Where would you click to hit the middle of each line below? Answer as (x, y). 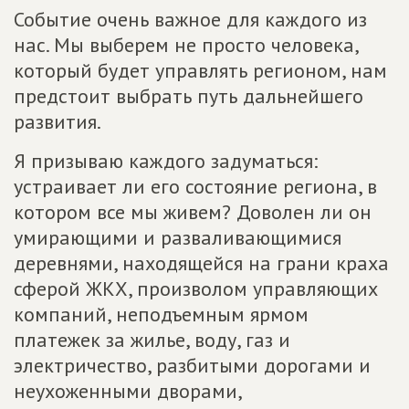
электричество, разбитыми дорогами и (192, 366)
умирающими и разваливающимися (178, 238)
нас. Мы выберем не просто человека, (186, 45)
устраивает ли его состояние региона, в (195, 187)
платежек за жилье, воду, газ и (152, 340)
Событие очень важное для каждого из (190, 20)
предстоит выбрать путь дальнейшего (189, 96)
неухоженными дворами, (127, 391)
